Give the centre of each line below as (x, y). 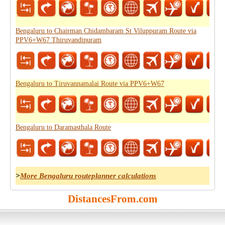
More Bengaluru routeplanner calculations (88, 176)
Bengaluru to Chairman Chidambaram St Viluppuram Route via (106, 31)
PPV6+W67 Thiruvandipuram (59, 40)
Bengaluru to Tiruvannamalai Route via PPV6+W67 (90, 84)
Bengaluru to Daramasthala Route (63, 127)
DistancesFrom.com (113, 199)
